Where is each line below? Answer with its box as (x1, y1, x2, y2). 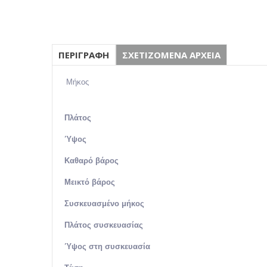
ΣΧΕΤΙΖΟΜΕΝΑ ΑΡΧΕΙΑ (122, 49, 221, 61)
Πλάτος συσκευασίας (64, 221, 143, 229)
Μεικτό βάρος (64, 178, 115, 187)
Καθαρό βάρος (64, 156, 119, 165)
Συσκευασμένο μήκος (64, 199, 144, 208)
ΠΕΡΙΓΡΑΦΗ (58, 49, 109, 61)
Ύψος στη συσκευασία (64, 242, 150, 251)
